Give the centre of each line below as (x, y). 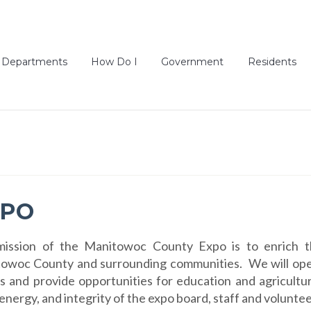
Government (193, 62)
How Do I (115, 62)
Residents (272, 62)
